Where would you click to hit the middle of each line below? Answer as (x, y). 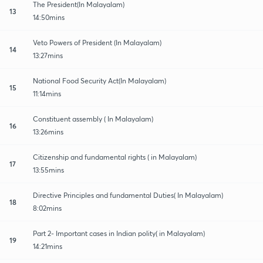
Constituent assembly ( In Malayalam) (93, 119)
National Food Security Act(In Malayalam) (100, 80)
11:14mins (47, 93)
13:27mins (48, 55)
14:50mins (49, 17)
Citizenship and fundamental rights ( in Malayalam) (115, 157)
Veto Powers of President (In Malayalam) (97, 42)
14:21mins (48, 246)
